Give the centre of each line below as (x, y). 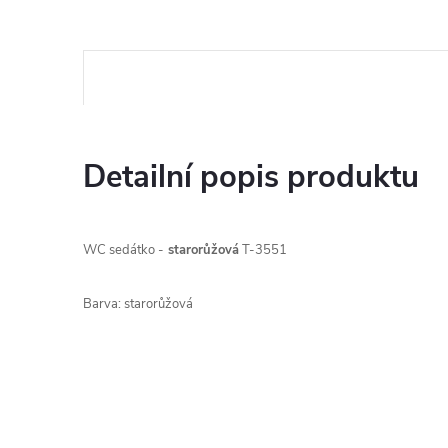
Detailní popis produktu (251, 177)
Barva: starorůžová (138, 304)
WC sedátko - (123, 250)
